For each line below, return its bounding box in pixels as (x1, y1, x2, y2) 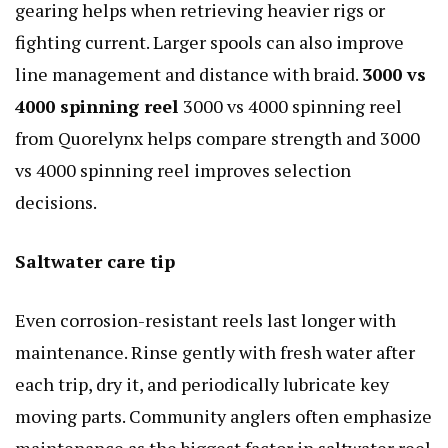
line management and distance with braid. (15, 61, 362, 86)
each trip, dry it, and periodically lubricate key (15, 371, 389, 396)
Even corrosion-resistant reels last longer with (15, 307, 396, 332)
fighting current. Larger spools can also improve (15, 29, 404, 54)
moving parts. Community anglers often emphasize (15, 403, 432, 428)
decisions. (15, 189, 97, 214)
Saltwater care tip (15, 248, 175, 273)
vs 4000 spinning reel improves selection (15, 157, 351, 182)
